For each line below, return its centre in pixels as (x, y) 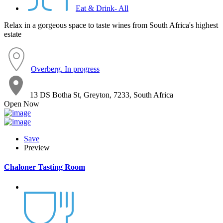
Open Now (22, 104)
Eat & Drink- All (102, 8)
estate (13, 34)
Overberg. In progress (65, 69)
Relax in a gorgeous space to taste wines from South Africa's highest (111, 25)
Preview (37, 148)
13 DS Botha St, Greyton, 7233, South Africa (102, 95)
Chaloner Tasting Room (45, 167)
